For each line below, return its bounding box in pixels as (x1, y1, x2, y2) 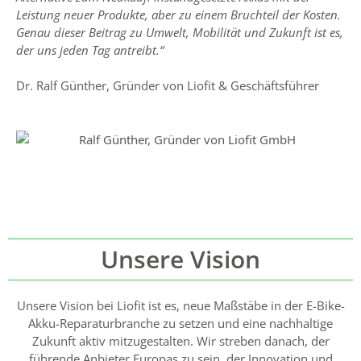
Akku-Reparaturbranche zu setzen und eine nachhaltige (28, 314, 333, 331)
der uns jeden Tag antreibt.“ (16, 41, 164, 58)
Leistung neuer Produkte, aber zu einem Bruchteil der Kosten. (16, 6, 341, 23)
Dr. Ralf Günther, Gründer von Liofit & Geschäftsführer (16, 77, 319, 94)
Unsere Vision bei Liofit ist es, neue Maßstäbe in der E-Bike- (16, 297, 345, 313)
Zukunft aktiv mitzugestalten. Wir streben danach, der (31, 332, 330, 349)
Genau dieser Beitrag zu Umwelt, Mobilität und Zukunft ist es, (16, 23, 343, 40)
